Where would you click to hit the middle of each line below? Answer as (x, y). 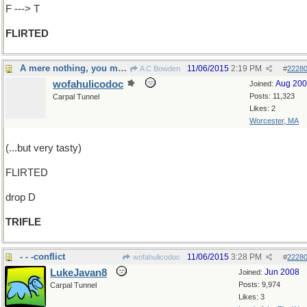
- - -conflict (42, 257)
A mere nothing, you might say (122, 68)
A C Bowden (159, 69)
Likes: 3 (251, 297)
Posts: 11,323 (272, 96)
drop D (21, 197)
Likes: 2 (262, 108)
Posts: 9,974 (259, 284)
